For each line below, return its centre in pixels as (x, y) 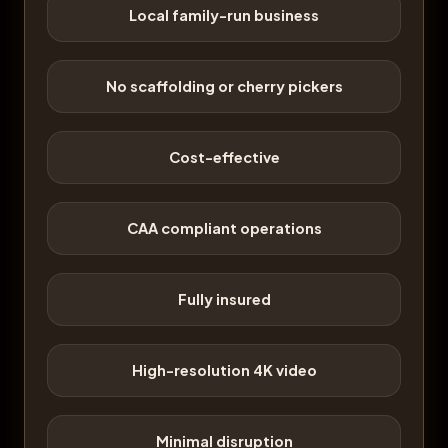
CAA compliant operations (224, 228)
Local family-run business (224, 15)
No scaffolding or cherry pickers (224, 86)
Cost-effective (224, 157)
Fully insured (224, 299)
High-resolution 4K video (224, 370)
